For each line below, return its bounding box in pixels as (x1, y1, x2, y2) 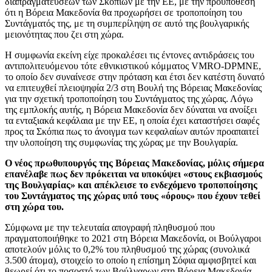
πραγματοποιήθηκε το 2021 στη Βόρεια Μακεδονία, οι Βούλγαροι (5, 233, 261, 244)
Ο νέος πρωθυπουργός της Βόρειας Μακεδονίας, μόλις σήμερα (5, 158, 264, 169)
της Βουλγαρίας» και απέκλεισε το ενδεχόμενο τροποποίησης (5, 180, 257, 191)
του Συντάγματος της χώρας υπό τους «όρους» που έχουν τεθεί (5, 191, 260, 202)
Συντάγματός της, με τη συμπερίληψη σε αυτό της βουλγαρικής (5, 18, 249, 29)
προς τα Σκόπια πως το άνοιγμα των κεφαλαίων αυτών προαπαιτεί (5, 126, 259, 137)
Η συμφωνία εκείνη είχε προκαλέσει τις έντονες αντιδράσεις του (5, 50, 254, 61)
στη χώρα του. (5, 202, 64, 212)
